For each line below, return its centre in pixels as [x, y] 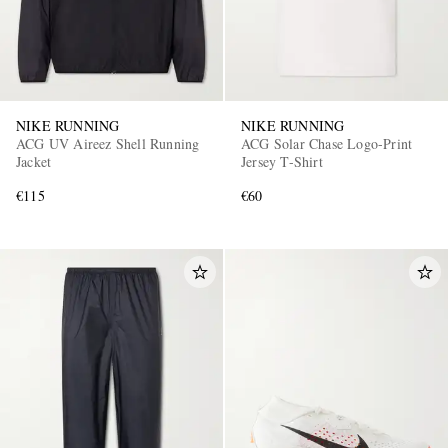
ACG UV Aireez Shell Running [108, 143]
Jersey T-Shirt [282, 161]
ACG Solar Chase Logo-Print [327, 143]
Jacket [34, 161]
